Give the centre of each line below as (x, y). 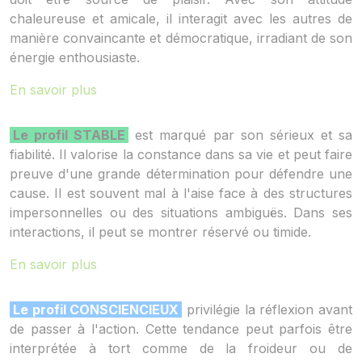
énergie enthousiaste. (75, 58)
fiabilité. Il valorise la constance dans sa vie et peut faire (181, 155)
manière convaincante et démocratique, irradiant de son (181, 38)
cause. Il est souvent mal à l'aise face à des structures (181, 194)
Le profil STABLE (69, 135)
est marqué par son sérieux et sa (241, 135)
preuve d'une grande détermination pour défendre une (181, 174)
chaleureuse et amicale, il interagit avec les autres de (181, 19)
